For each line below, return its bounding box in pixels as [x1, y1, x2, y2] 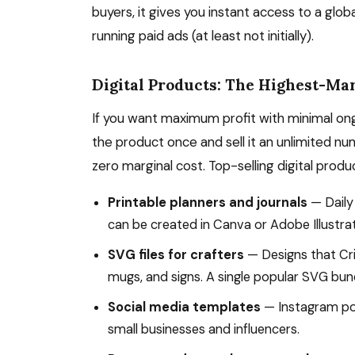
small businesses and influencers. [108, 321, 300, 338]
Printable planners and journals [108, 194, 307, 211]
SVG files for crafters [108, 246, 244, 263]
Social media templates [108, 299, 261, 315]
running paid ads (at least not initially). [92, 27, 314, 44]
